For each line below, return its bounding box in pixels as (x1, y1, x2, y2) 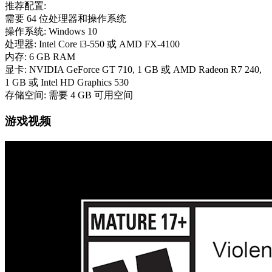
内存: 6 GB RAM (5, 52, 75, 63)
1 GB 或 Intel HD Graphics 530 (5, 77, 129, 88)
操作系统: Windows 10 (5, 26, 97, 37)
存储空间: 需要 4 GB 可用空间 (5, 90, 133, 101)
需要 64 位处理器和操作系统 (5, 13, 126, 24)
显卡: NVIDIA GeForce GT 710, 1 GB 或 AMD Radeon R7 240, (5, 64, 262, 75)
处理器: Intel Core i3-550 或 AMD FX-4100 (5, 39, 180, 50)
